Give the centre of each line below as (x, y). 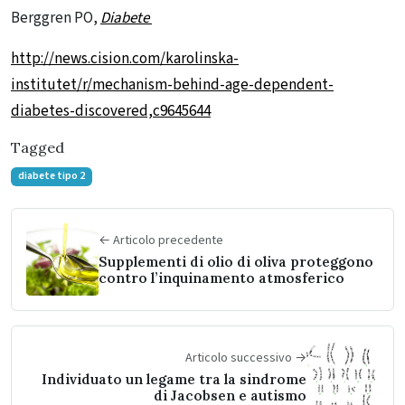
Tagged (38, 148)
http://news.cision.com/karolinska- (125, 59)
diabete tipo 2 (51, 176)
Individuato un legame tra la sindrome (174, 380)
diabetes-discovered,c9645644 (111, 112)
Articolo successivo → (246, 358)
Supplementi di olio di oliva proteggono (236, 262)
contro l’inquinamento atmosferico (221, 278)
